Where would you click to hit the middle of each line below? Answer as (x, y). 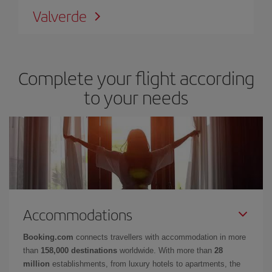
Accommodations (78, 214)
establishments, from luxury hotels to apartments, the (145, 263)
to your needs (136, 97)
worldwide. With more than (166, 250)
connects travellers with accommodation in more (160, 237)
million (36, 263)
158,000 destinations (79, 250)
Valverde (60, 15)
